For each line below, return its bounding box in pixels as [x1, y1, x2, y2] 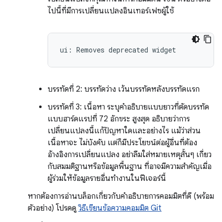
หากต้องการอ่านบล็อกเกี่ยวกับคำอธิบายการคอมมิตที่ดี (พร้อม [28, 191, 214, 201]
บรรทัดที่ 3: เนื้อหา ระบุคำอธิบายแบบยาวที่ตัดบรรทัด [48, 102, 209, 112]
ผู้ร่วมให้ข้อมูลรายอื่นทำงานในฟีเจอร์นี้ [48, 173, 166, 183]
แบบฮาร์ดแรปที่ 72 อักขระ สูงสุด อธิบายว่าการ [48, 114, 190, 124]
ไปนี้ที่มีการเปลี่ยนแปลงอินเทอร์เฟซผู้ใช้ [48, 6, 174, 16]
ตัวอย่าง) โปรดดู [28, 203, 78, 213]
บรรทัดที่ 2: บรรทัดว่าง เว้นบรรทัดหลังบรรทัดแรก [48, 84, 200, 94]
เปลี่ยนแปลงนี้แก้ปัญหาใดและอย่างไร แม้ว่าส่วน [48, 126, 201, 136]
